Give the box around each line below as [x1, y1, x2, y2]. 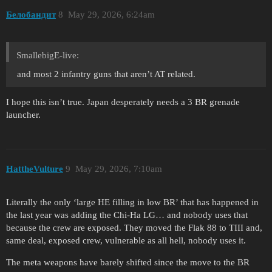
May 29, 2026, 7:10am [75, 164, 162, 174]
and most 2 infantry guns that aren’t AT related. [17, 69, 195, 79]
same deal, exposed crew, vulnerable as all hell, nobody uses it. [6, 236, 246, 246]
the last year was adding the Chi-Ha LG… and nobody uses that [6, 210, 248, 220]
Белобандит [6, 10, 56, 20]
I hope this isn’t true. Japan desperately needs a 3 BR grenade [6, 97, 240, 107]
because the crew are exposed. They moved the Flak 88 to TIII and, [6, 223, 262, 233]
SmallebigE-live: [16, 50, 79, 60]
